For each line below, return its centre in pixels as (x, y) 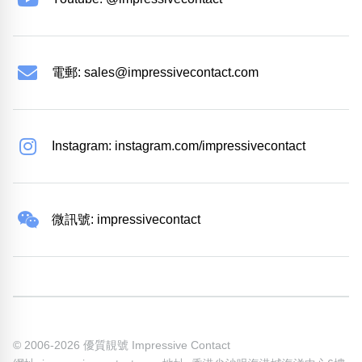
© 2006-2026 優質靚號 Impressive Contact (122, 345)
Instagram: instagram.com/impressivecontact (179, 146)
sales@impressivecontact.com (171, 73)
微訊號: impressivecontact (126, 220)
